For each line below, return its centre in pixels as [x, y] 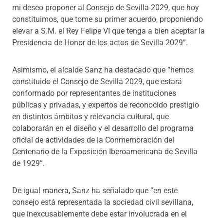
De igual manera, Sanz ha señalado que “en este [95, 190]
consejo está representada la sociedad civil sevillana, [103, 202]
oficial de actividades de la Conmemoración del [93, 140]
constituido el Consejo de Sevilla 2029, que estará [97, 81]
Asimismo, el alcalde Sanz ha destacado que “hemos [103, 70]
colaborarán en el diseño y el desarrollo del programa [103, 128]
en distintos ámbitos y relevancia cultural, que [91, 116]
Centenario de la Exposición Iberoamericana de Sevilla [105, 151]
